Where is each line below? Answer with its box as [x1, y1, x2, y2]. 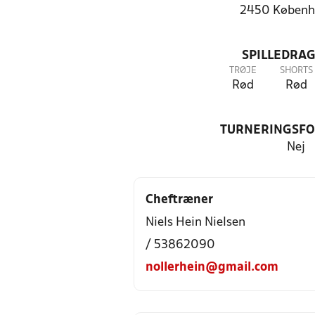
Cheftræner [146, 194, 213, 206]
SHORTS [279, 66, 313, 75]
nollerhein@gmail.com [146, 262, 278, 274]
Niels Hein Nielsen [146, 217, 245, 229]
